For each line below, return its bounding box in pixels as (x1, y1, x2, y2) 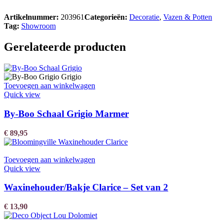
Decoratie (129, 13, 159, 22)
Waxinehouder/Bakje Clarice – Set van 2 (4, 182, 168, 193)
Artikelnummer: (4, 13, 61, 22)
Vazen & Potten (163, 13, 212, 22)
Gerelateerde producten (4, 40, 126, 54)
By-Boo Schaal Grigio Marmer (4, 109, 129, 119)
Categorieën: (84, 13, 127, 22)
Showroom (21, 22, 56, 31)
